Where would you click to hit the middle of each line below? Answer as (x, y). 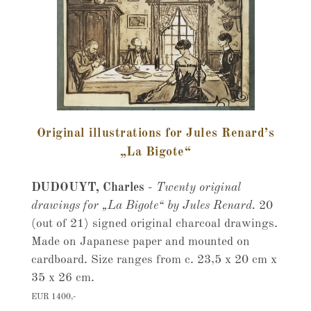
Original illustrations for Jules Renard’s (155, 133)
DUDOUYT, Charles (89, 188)
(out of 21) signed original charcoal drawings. (154, 224)
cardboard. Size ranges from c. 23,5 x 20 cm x (154, 260)
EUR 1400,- (53, 297)
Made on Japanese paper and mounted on (140, 242)
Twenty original (198, 188)
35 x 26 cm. (62, 278)
